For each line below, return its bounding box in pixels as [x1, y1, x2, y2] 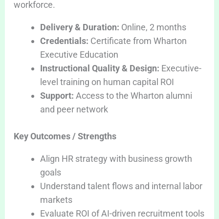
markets [40, 194, 72, 205]
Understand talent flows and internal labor [40, 180, 202, 191]
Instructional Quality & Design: [40, 63, 159, 73]
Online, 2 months [119, 22, 186, 32]
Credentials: [40, 35, 88, 46]
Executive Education [40, 49, 118, 60]
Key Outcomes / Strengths [13, 131, 116, 141]
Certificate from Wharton [88, 35, 187, 46]
